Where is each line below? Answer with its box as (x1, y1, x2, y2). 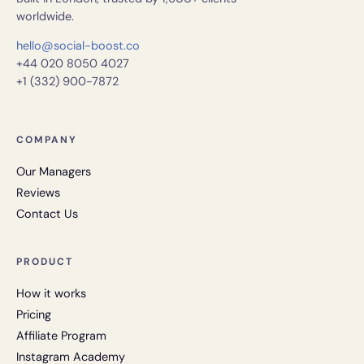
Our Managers (16, 163, 91, 179)
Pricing (16, 306, 51, 322)
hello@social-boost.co (16, 37, 140, 53)
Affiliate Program (16, 327, 106, 343)
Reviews (16, 184, 60, 200)
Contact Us (16, 206, 78, 221)
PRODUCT (16, 254, 73, 268)
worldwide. (16, 8, 74, 24)
